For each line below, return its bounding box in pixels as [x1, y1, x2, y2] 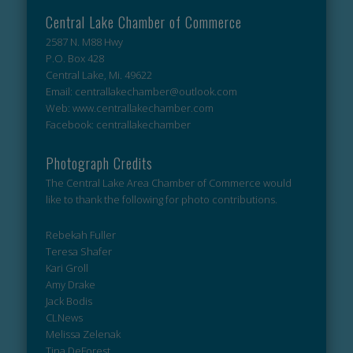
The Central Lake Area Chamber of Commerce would [46, 175, 292, 190]
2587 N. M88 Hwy [46, 34, 124, 49]
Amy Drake [46, 277, 96, 292]
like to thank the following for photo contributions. [46, 191, 278, 206]
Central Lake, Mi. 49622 [46, 67, 153, 82]
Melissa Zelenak [46, 326, 121, 341]
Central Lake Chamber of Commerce [46, 11, 243, 32]
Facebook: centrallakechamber [46, 117, 191, 132]
